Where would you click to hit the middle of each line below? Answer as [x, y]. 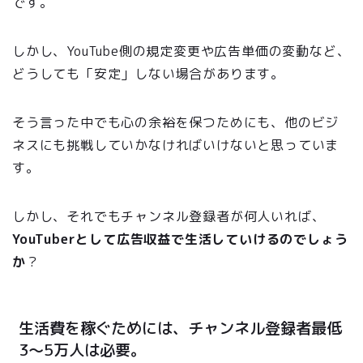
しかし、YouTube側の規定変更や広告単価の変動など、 [181, 51]
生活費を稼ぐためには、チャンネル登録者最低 [180, 327]
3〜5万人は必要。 [82, 349]
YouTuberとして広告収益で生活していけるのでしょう [180, 239]
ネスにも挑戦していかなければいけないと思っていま [176, 145]
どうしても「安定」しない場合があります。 [148, 73]
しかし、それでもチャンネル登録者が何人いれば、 [169, 216]
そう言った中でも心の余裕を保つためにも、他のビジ [176, 122]
